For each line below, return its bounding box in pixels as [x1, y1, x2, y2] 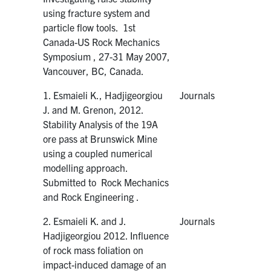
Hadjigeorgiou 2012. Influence [43, 229, 169, 241]
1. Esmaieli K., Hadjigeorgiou [43, 88, 163, 101]
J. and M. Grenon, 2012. [43, 103, 144, 116]
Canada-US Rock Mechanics [43, 35, 160, 48]
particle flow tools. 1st [43, 21, 136, 33]
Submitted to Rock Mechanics [43, 175, 169, 188]
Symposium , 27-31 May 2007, [43, 50, 171, 62]
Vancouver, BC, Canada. [43, 64, 145, 77]
